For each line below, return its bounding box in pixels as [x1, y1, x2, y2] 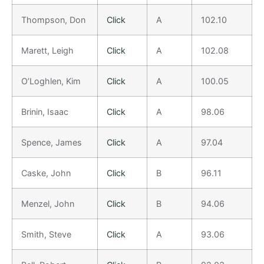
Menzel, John [21, 198, 74, 209]
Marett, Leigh [21, 45, 74, 55]
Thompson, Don [21, 14, 85, 25]
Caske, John [21, 167, 71, 178]
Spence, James [21, 137, 82, 147]
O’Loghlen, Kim [21, 75, 81, 86]
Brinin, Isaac [21, 106, 68, 117]
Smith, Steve [21, 229, 71, 239]
